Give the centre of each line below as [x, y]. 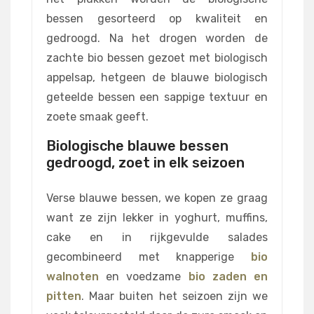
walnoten [73, 277]
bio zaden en [228, 277]
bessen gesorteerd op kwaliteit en [157, 19]
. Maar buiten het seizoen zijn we [175, 296]
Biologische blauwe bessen [137, 146]
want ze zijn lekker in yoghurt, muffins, [157, 218]
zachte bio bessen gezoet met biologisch [157, 58]
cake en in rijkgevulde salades [157, 238]
